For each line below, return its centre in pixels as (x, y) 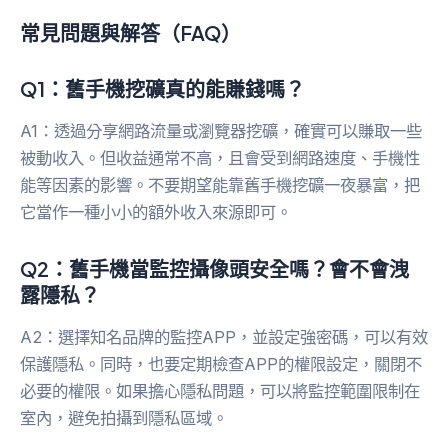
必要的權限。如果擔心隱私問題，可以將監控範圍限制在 (220, 391)
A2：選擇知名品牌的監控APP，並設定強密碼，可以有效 (224, 337)
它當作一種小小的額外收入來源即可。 (156, 212)
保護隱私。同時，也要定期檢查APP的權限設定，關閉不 (221, 364)
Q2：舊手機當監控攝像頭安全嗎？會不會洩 (214, 269)
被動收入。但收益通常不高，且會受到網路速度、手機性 (220, 158)
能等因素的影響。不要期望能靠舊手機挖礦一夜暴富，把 (220, 185)
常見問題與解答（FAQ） (130, 33)
